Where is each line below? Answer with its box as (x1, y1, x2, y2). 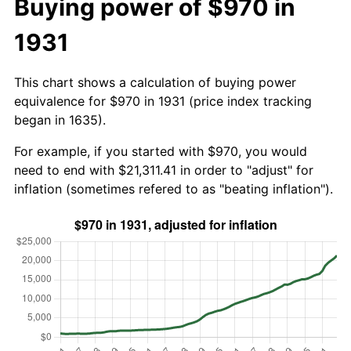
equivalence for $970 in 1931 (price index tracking (14, 92, 312, 109)
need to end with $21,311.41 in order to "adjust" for (14, 161, 313, 178)
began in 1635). (14, 111, 106, 128)
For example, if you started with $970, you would (14, 143, 307, 159)
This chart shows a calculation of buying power (14, 74, 296, 90)
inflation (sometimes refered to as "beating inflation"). (14, 180, 333, 197)
